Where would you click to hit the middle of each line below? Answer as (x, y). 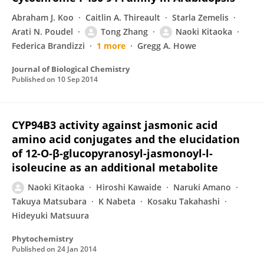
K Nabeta (117, 201)
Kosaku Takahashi (184, 201)
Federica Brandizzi (48, 46)
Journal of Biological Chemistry (71, 69)
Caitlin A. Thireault (123, 17)
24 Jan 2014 (77, 249)
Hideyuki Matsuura (50, 215)
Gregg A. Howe (167, 46)
